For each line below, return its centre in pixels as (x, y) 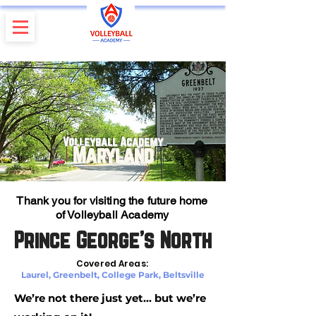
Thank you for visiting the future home (112, 201)
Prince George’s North (113, 240)
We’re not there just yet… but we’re (110, 298)
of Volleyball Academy (112, 215)
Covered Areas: (113, 263)
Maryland (113, 155)
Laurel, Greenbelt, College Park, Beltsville (113, 275)
